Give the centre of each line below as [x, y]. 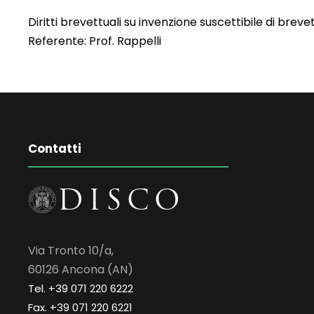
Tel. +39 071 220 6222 [81, 289]
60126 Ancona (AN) [81, 270]
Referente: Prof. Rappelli [95, 41]
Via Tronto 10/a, [71, 251]
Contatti [55, 149]
